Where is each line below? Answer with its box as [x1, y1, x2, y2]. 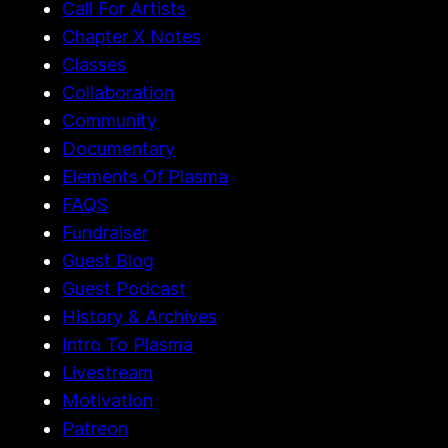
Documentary [62, 138, 176, 160]
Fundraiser [62, 222, 149, 244]
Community [62, 110, 158, 132]
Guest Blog [62, 250, 155, 272]
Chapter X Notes [62, 26, 202, 48]
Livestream [62, 362, 154, 384]
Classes [62, 54, 127, 76]
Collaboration [62, 82, 175, 104]
